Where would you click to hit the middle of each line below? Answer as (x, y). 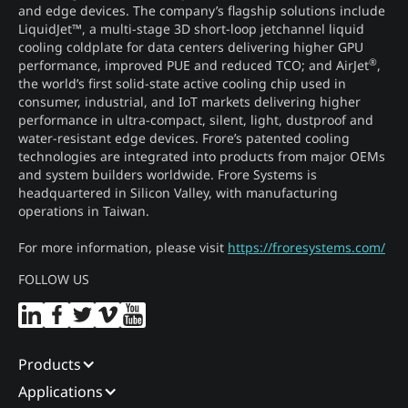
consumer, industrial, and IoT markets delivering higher (189, 101)
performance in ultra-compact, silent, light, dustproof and (196, 119)
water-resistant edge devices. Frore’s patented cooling (184, 138)
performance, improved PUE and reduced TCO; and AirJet (194, 65)
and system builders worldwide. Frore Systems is (168, 174)
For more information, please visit (123, 247)
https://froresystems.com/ (306, 247)
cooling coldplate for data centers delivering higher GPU (191, 46)
